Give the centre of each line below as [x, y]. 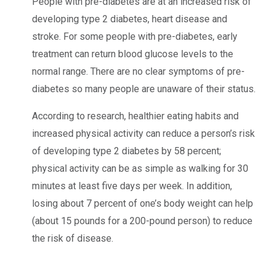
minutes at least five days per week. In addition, [132, 186]
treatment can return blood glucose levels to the [133, 54]
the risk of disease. [73, 238]
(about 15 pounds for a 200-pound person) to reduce [142, 221]
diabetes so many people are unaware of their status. [144, 89]
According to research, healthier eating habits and [135, 116]
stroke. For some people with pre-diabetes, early [135, 36]
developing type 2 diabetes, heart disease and [130, 19]
